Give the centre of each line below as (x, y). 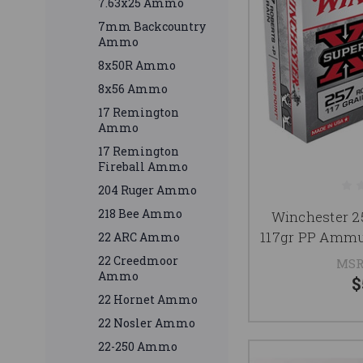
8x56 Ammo (133, 89)
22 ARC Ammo (139, 237)
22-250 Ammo (138, 347)
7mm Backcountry (152, 27)
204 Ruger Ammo (147, 190)
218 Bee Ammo (140, 214)
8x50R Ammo (137, 66)
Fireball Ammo (143, 167)
